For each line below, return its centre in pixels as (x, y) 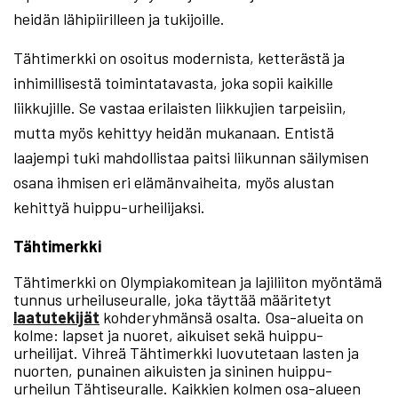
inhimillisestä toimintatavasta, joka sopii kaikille (173, 83)
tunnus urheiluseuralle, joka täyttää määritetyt (172, 299)
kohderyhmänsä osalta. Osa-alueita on (231, 317)
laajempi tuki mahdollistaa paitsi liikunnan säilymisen (191, 157)
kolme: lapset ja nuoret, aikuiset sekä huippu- (168, 335)
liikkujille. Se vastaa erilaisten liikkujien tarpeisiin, (180, 107)
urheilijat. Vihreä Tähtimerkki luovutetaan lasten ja (186, 353)
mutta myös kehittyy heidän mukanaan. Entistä (174, 132)
